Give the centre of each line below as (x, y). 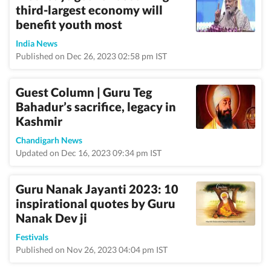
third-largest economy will (89, 10)
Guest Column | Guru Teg (84, 92)
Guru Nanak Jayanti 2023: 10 (97, 189)
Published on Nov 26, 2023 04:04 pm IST (92, 250)
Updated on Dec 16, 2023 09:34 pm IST (89, 153)
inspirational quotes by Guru (96, 203)
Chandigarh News (49, 140)
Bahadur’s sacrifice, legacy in (96, 106)
